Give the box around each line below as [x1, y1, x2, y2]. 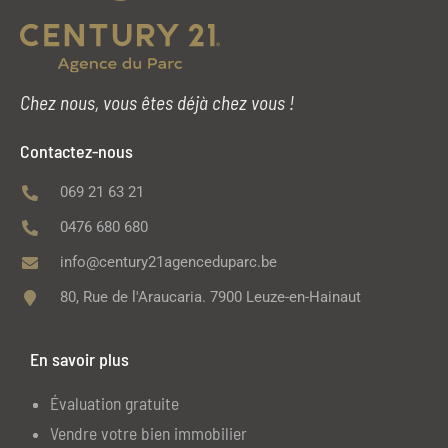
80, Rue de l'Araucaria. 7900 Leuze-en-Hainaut [60, 288, 361, 307]
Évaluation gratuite [50, 392, 179, 415]
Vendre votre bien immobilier [50, 422, 247, 445]
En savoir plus [30, 348, 129, 371]
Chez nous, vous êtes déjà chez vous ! [20, 91, 294, 115]
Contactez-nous [20, 140, 133, 163]
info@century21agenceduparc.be [60, 253, 277, 272]
